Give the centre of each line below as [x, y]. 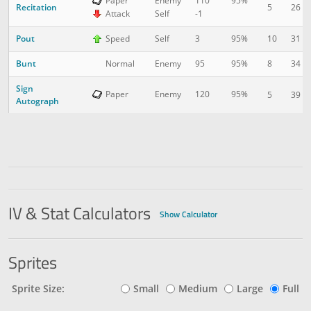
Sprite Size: [38, 288]
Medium [198, 288]
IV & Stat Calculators [81, 213]
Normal [120, 64]
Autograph [37, 101]
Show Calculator [188, 214]
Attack [118, 14]
